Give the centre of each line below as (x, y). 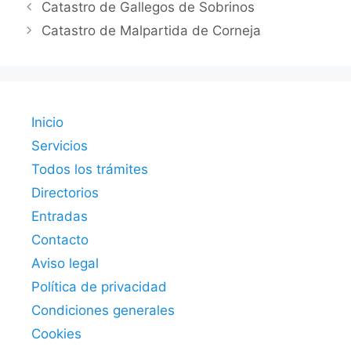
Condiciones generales (103, 310)
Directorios (65, 192)
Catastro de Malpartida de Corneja (152, 30)
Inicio (47, 122)
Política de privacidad (99, 286)
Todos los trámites (90, 169)
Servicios (60, 145)
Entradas (60, 216)
